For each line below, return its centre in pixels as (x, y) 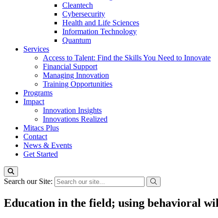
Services (36, 49)
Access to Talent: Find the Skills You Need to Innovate (127, 58)
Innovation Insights (72, 110)
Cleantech (78, 5)
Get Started (41, 154)
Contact (35, 136)
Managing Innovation (76, 75)
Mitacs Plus (41, 128)
